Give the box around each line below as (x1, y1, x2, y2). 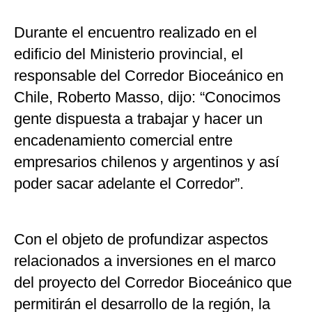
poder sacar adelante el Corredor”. (14, 174, 244, 192)
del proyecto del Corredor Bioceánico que (14, 273, 292, 291)
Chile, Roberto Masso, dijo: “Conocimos (14, 88, 281, 106)
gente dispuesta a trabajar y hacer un (14, 109, 263, 127)
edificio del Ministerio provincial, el (14, 45, 243, 63)
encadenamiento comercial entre (14, 131, 233, 149)
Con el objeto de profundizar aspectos (14, 230, 268, 248)
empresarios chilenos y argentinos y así (14, 153, 279, 171)
